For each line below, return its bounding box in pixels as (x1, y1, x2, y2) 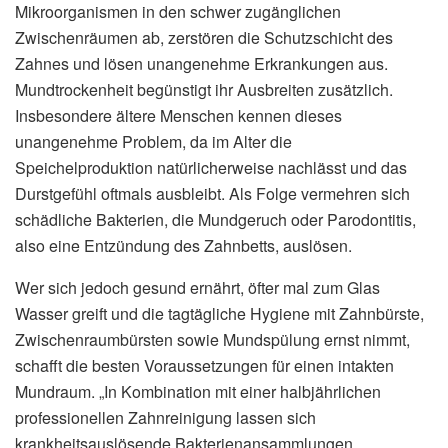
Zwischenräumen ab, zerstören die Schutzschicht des (15, 25, 393, 49)
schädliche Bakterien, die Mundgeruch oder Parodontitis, (15, 207, 416, 231)
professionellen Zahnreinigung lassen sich (15, 405, 316, 429)
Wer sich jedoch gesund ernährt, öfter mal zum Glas (15, 275, 380, 299)
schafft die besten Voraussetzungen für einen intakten (15, 353, 394, 377)
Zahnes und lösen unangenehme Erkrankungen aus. (15, 51, 388, 75)
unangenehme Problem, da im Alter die (15, 129, 292, 153)
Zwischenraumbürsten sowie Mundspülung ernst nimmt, (15, 327, 410, 351)
